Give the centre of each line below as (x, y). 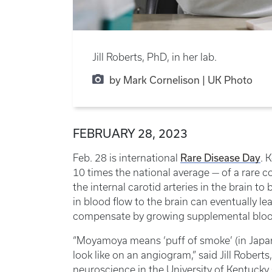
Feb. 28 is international (127, 158)
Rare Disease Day (220, 158)
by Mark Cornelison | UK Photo (181, 80)
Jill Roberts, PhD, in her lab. (155, 57)
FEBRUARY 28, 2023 (130, 134)
